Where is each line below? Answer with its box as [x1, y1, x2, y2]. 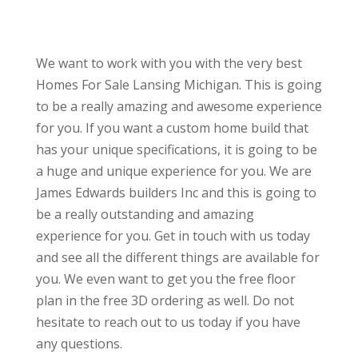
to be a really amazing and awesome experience [35, 97, 322, 116]
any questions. [35, 335, 122, 353]
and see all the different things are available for [35, 249, 320, 267]
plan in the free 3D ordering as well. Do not [35, 292, 294, 310]
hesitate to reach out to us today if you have [35, 313, 300, 332]
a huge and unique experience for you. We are [35, 162, 312, 181]
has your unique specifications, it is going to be [35, 141, 317, 159]
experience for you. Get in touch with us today [35, 227, 310, 245]
